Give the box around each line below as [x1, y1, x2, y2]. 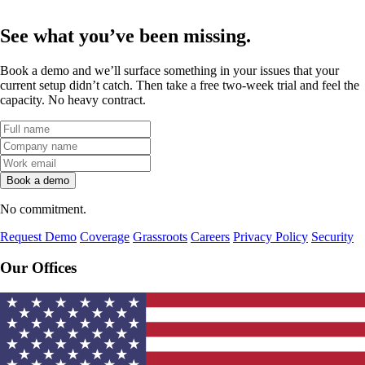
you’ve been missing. [79, 24, 251, 46]
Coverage [80, 229, 130, 244]
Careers [191, 229, 230, 244]
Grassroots [133, 229, 187, 244]
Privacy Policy [233, 229, 308, 244]
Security [311, 229, 354, 244]
